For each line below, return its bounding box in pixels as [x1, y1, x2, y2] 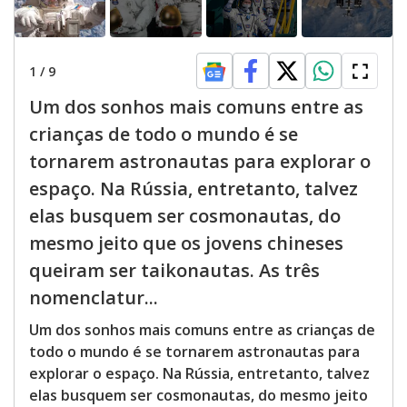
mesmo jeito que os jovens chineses [29, 231, 343, 256]
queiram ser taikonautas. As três [29, 258, 320, 283]
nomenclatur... [29, 285, 158, 311]
